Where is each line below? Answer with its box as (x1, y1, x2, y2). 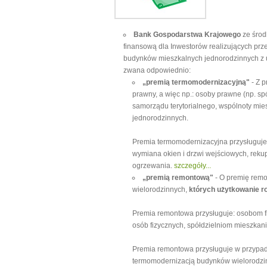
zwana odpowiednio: (123, 66, 191, 74)
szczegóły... (174, 162, 211, 170)
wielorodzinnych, (132, 185, 189, 194)
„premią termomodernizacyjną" (142, 78, 250, 86)
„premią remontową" (142, 173, 213, 182)
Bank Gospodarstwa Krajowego (133, 30, 241, 39)
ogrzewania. (132, 162, 174, 170)
